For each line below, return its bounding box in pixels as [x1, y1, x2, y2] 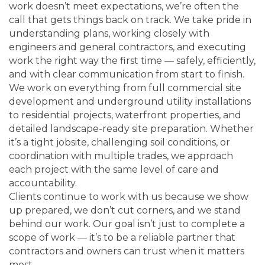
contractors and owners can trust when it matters [9, 245, 244, 257]
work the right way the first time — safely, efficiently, [9, 54, 256, 66]
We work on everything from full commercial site [9, 82, 241, 93]
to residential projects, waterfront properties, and [9, 109, 241, 121]
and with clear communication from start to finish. [9, 68, 244, 80]
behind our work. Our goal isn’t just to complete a [9, 218, 245, 230]
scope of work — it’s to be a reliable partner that [9, 231, 235, 243]
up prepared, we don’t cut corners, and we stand [9, 204, 241, 216]
